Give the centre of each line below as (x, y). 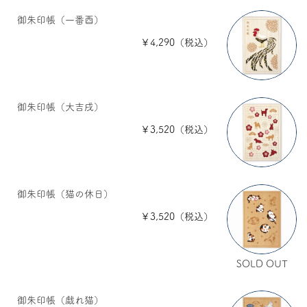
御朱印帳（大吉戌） (60, 107)
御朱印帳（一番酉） (60, 20)
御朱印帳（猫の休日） (65, 194)
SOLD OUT (262, 263)
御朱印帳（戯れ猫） (60, 300)
